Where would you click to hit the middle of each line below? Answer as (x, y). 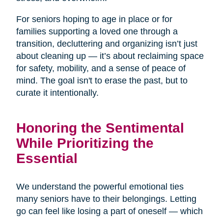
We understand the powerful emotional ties (100, 186)
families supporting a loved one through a (97, 31)
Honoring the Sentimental (100, 127)
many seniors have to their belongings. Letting (106, 199)
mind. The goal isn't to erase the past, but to (102, 80)
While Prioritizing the (85, 143)
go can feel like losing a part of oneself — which (109, 211)
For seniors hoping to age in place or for (94, 19)
